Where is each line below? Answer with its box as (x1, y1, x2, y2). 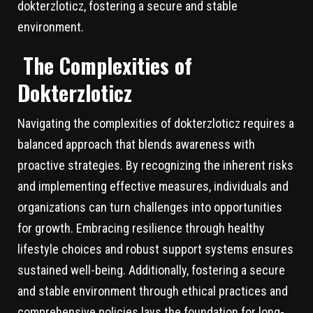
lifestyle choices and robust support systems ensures (17, 242, 293, 257)
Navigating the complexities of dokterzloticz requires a (17, 116, 294, 131)
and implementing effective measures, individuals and (17, 179, 289, 194)
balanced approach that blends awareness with (17, 137, 255, 152)
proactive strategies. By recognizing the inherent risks (17, 158, 293, 173)
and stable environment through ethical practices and (17, 284, 288, 299)
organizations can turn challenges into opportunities (17, 200, 282, 215)
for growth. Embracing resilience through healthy (17, 221, 265, 236)
